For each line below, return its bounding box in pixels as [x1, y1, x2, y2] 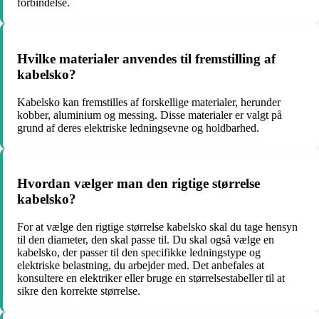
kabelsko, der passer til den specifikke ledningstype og [17, 246, 261, 259]
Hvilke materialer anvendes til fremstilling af [17, 51, 276, 66]
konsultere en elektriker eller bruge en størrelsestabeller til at [17, 272, 285, 285]
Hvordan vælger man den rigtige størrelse [17, 176, 260, 192]
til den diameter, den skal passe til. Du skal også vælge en [17, 234, 274, 246]
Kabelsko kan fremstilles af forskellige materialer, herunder [17, 95, 281, 108]
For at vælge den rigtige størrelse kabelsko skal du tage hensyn [17, 221, 298, 234]
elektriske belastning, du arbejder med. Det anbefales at [17, 259, 264, 272]
